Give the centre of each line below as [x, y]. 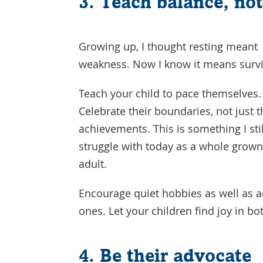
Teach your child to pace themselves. [170, 93]
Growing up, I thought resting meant [168, 46]
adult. [93, 164]
